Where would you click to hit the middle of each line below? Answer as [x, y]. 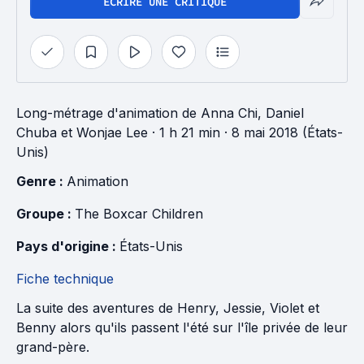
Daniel [285, 113]
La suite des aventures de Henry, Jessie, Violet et [168, 308]
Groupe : [45, 214]
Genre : [41, 181]
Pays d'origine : [68, 246]
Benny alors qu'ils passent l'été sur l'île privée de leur [182, 327]
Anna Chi [229, 113]
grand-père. [53, 347]
